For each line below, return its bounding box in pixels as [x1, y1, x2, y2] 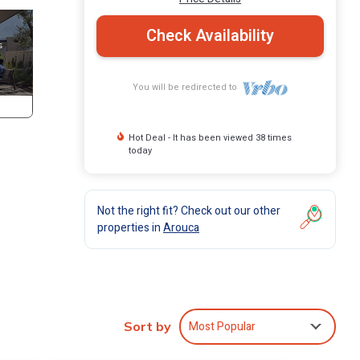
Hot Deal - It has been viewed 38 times [129, 130, 292, 145]
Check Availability [146, 23, 274, 47]
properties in [97, 219, 163, 236]
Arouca [163, 219, 199, 236]
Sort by [124, 318, 171, 335]
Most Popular [189, 317, 256, 335]
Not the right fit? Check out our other [97, 202, 280, 219]
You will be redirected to [133, 80, 243, 94]
